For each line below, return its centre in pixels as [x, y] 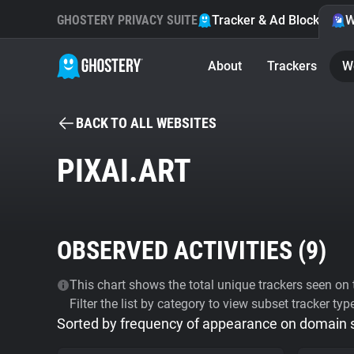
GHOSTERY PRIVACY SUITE [127, 20]
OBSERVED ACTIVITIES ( [181, 250]
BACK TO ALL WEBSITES [146, 123]
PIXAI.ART [124, 171]
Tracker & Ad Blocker [271, 20]
